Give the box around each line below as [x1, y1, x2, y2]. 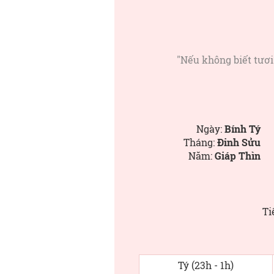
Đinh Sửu [217, 136, 261, 149]
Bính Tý [224, 122, 261, 135]
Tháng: [183, 136, 217, 149]
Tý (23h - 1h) [178, 259, 234, 272]
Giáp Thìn [215, 149, 261, 162]
